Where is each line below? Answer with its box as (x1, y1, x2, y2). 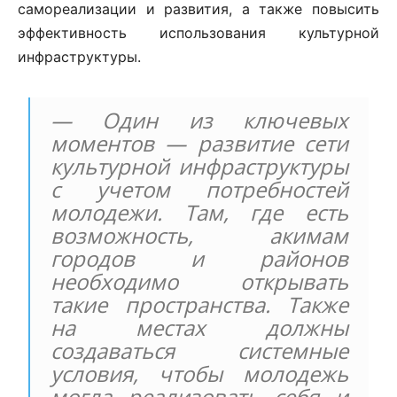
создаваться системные (51, 335, 348, 365)
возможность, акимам (51, 220, 348, 250)
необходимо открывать (51, 266, 348, 296)
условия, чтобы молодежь (51, 358, 348, 388)
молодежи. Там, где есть (51, 197, 348, 227)
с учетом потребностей (51, 174, 348, 204)
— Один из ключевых (51, 105, 348, 135)
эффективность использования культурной (18, 23, 379, 42)
